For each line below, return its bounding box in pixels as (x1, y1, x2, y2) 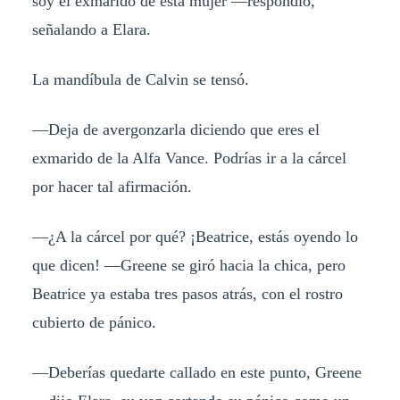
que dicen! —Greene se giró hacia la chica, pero (31, 255, 346, 274)
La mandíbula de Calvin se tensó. (31, 71, 249, 89)
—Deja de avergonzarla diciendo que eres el (31, 121, 320, 139)
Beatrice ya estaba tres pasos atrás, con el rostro (31, 284, 343, 303)
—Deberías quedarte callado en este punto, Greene (31, 362, 362, 381)
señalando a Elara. (31, 21, 151, 39)
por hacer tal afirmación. (31, 178, 192, 196)
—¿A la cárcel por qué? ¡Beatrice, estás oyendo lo (31, 227, 358, 246)
